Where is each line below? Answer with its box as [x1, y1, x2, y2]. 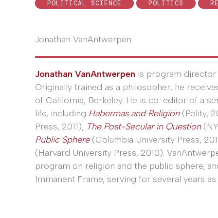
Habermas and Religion [89, 108, 180, 119]
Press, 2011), [35, 121, 86, 132]
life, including [35, 108, 89, 119]
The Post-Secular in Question [86, 121, 201, 132]
